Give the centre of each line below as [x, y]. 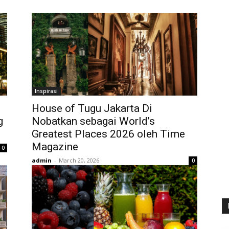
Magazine [55, 147]
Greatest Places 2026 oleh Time [108, 134]
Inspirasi [46, 91]
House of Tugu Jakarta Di [92, 108]
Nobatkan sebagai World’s [93, 121]
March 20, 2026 [79, 160]
